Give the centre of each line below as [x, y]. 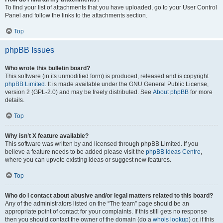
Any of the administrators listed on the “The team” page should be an [97, 204]
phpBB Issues [30, 50]
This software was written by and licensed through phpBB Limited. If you [102, 144]
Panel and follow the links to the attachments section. [76, 15]
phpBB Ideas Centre [173, 152]
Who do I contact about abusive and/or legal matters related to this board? [109, 196]
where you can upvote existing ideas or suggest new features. [88, 160]
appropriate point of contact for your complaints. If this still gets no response [106, 212]
